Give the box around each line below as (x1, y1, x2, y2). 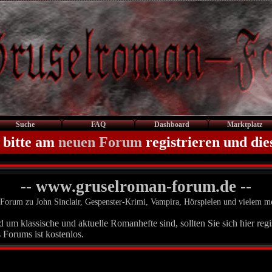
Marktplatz (227, 120, 263, 129)
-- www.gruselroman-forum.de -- (20, 177, 251, 195)
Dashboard (154, 120, 189, 129)
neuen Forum (58, 134, 142, 150)
